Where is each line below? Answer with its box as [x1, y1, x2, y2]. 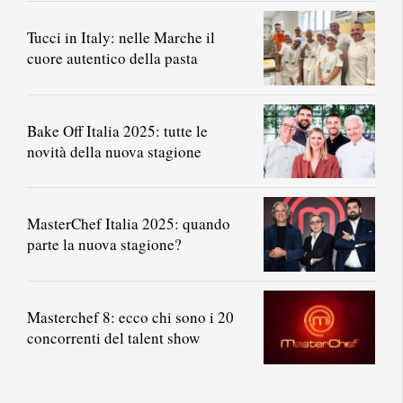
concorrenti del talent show [27, 327, 200, 348]
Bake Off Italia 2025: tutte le [27, 120, 208, 141]
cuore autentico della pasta [27, 48, 198, 69]
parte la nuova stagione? [27, 234, 182, 255]
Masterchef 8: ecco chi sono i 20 [27, 306, 234, 327]
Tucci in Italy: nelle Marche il [27, 27, 215, 49]
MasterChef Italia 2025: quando [27, 213, 230, 235]
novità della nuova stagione [27, 140, 201, 162]
